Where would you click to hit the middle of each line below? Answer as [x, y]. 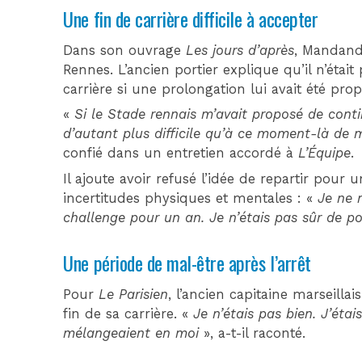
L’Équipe [325, 154]
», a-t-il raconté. [255, 333]
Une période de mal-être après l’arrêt [187, 262]
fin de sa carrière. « [128, 314]
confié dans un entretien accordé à [181, 154]
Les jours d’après [240, 50]
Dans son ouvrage [125, 50]
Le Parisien [134, 294]
